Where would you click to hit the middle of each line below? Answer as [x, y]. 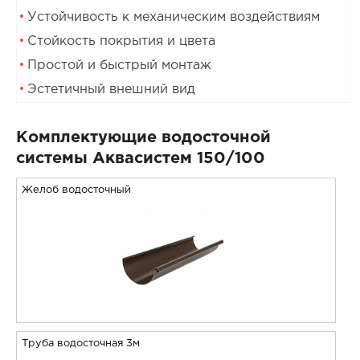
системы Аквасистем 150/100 [140, 158]
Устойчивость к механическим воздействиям [173, 17]
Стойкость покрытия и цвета [121, 41]
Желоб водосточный [76, 190]
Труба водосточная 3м [80, 343]
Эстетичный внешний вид [111, 89]
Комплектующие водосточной [143, 137]
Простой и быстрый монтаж [119, 65]
